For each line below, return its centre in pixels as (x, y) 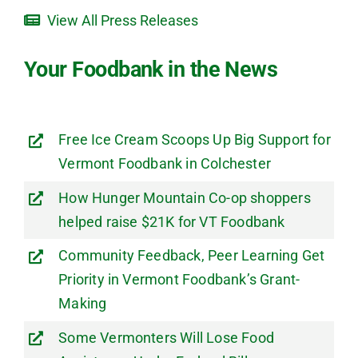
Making (83, 304)
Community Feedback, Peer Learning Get (192, 256)
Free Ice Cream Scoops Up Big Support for (195, 140)
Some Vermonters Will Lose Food (166, 338)
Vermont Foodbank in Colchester (165, 164)
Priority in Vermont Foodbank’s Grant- (179, 280)
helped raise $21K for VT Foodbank (172, 221)
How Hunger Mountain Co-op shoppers (185, 197)
